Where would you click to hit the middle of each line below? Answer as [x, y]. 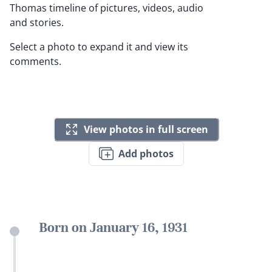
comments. [36, 62]
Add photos [146, 153]
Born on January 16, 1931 [113, 228]
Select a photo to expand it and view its [99, 47]
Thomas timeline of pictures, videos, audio [107, 8]
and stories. [37, 23]
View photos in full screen [146, 129]
